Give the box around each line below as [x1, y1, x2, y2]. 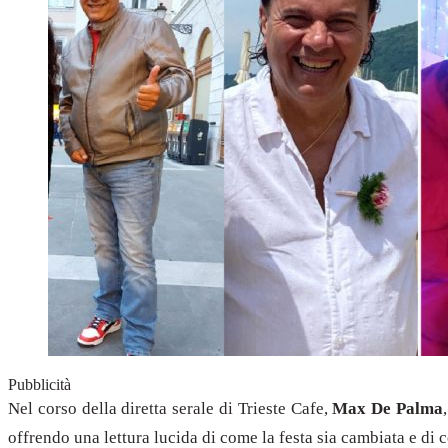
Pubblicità [8, 375, 71, 393]
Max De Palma [332, 398, 444, 418]
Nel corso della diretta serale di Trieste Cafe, [8, 398, 333, 418]
